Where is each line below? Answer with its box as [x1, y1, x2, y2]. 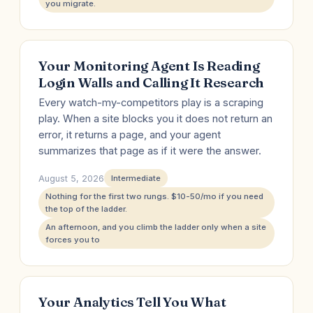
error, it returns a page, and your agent [38, 129, 221, 141]
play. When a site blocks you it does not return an [38, 112, 272, 125]
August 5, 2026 [38, 173, 104, 184]
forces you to [45, 235, 100, 245]
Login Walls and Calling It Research [38, 74, 265, 91]
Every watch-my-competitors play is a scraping [38, 96, 263, 109]
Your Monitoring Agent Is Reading [38, 57, 260, 74]
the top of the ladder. [45, 204, 127, 214]
